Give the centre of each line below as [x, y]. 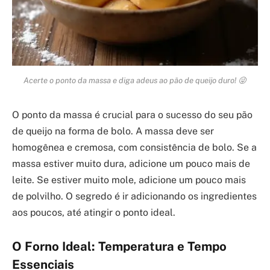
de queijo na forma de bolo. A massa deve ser [113, 131]
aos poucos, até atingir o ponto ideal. [94, 213]
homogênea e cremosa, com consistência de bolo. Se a [134, 148]
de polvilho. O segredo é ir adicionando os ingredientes [134, 196]
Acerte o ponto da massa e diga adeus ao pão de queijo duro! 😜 [135, 80]
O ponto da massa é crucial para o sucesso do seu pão [132, 115]
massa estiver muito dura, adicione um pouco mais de [131, 164]
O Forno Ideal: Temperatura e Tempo [119, 246]
